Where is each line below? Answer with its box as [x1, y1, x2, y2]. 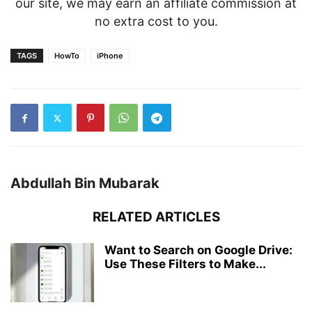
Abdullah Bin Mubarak [10, 175, 159, 192]
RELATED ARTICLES [92, 209, 220, 226]
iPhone [97, 51, 123, 61]
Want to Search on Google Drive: [104, 243, 292, 258]
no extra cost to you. [94, 14, 218, 29]
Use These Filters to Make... [104, 257, 266, 272]
